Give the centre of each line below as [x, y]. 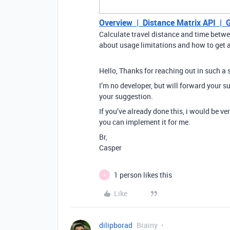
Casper [110, 148]
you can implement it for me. [145, 122]
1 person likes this [143, 175]
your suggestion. [126, 96]
